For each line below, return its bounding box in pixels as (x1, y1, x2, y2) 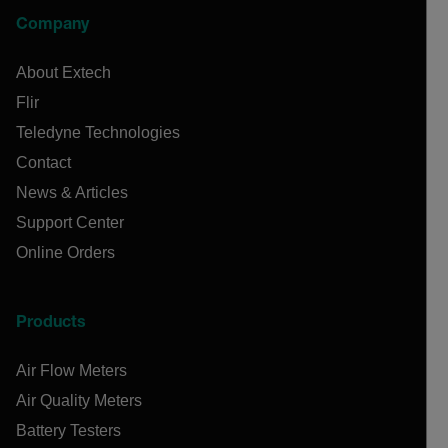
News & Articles (16, 183, 128, 201)
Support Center (16, 213, 124, 231)
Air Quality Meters (16, 391, 142, 409)
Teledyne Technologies (16, 123, 180, 141)
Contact (16, 153, 71, 171)
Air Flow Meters (16, 361, 127, 379)
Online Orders (16, 243, 115, 261)
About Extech (16, 63, 111, 81)
